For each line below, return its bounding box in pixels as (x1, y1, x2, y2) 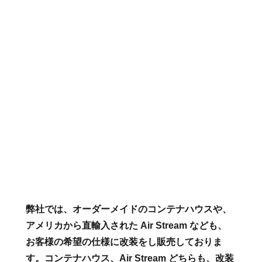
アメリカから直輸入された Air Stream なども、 (26, 220, 227, 231)
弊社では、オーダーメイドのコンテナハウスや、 (26, 204, 232, 215)
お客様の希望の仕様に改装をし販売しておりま (26, 237, 223, 247)
